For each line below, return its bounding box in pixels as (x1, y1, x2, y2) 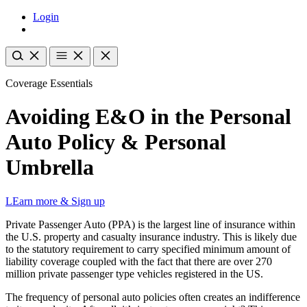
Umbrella (5, 155, 94, 180)
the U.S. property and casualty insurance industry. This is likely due (5, 230, 297, 243)
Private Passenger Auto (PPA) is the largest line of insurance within (5, 218, 295, 230)
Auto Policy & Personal (5, 130, 226, 155)
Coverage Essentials (5, 77, 93, 89)
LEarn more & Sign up (5, 195, 105, 207)
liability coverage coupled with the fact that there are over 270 (5, 255, 272, 267)
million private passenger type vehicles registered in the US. (5, 267, 263, 280)
